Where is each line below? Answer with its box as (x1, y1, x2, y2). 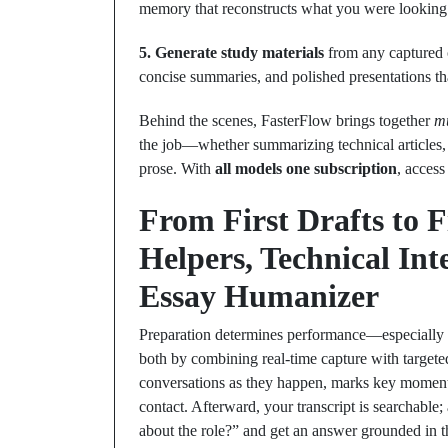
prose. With (139, 160, 215, 177)
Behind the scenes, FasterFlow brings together (139, 112, 434, 129)
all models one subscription (215, 160, 397, 177)
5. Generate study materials (139, 44, 324, 61)
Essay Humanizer (139, 278, 379, 314)
